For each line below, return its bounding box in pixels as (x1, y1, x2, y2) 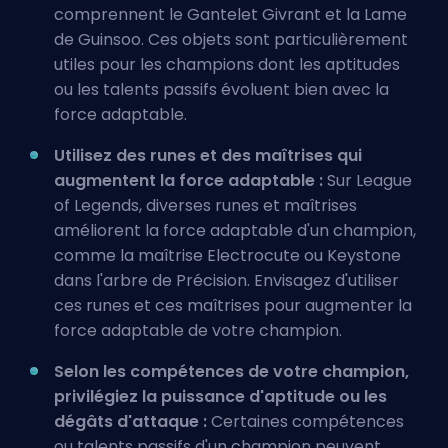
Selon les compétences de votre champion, (54, 360, 409, 383)
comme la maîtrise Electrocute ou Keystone (54, 244, 401, 267)
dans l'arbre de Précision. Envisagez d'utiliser (54, 269, 399, 292)
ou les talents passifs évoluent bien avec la (54, 78, 389, 101)
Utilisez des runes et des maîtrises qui (54, 144, 362, 167)
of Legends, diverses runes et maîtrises (54, 194, 357, 217)
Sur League (323, 169, 412, 192)
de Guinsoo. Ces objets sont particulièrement (54, 28, 408, 51)
